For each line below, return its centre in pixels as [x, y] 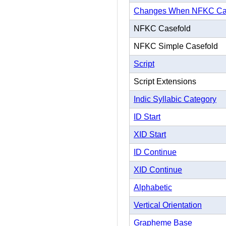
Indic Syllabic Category [175, 99]
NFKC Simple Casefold [176, 46]
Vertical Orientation [168, 205]
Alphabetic [153, 188]
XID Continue [158, 170]
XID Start [150, 135]
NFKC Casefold [162, 29]
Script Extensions [165, 82]
